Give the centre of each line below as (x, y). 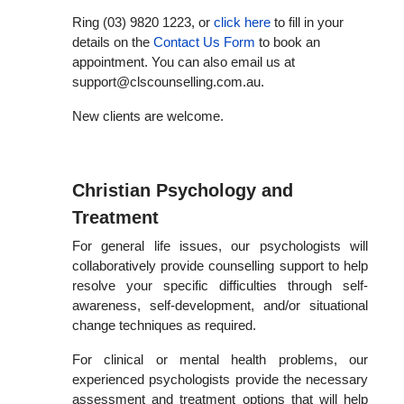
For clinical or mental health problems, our (220, 359)
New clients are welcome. (148, 116)
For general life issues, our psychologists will (220, 246)
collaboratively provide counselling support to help (220, 266)
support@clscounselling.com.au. (168, 82)
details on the (113, 42)
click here (242, 22)
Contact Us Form (204, 42)
